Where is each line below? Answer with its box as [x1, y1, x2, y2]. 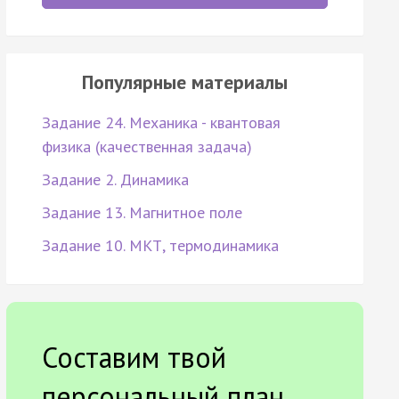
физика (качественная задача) [41, 136, 252, 158]
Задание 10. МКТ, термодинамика [41, 235, 279, 256]
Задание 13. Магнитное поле [41, 202, 242, 224]
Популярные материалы [81, 69, 288, 95]
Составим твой [41, 338, 226, 377]
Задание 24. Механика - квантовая [41, 112, 281, 134]
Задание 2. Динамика [41, 169, 189, 191]
